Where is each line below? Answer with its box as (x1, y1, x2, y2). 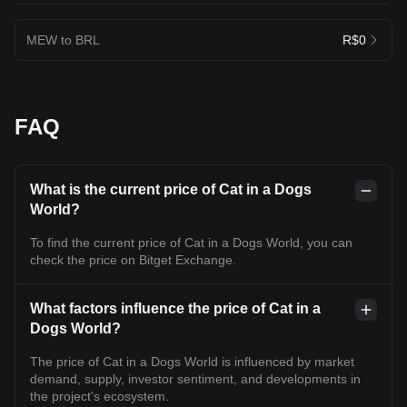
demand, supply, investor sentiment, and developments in (30, 371, 361, 386)
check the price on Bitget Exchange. (30, 252, 236, 267)
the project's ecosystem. (30, 388, 169, 403)
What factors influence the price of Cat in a (30, 300, 321, 316)
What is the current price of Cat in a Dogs (30, 181, 312, 197)
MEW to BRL (26, 32, 100, 47)
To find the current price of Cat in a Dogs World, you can (30, 234, 352, 250)
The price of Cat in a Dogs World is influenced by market (30, 353, 354, 369)
